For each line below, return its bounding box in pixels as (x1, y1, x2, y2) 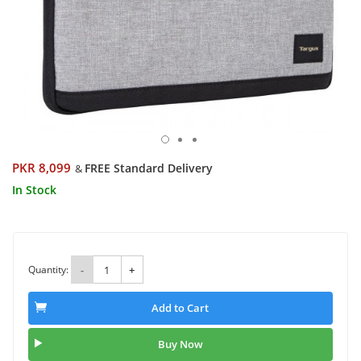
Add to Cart (151, 301, 210, 316)
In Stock (12, 182, 56, 197)
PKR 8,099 (12, 160, 71, 176)
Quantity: (27, 262, 68, 276)
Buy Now (157, 337, 203, 352)
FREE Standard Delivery (85, 160, 213, 176)
